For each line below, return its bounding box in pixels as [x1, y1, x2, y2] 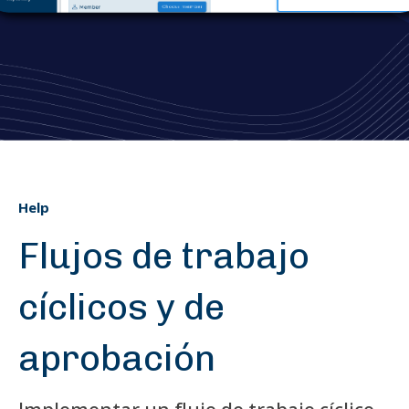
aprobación [18, 336, 215, 380]
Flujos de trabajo [18, 234, 309, 278]
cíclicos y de [18, 285, 225, 329]
